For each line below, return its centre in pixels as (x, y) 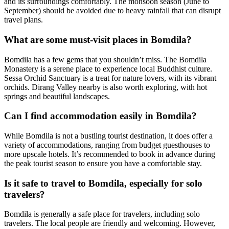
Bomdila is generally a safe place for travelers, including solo (102, 214)
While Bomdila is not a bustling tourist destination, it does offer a (108, 135)
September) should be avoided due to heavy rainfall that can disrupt (112, 11)
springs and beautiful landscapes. (57, 96)
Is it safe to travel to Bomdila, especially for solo (103, 183)
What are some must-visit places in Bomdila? (98, 39)
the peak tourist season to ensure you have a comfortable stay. (103, 163)
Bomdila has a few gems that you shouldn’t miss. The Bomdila (105, 59)
